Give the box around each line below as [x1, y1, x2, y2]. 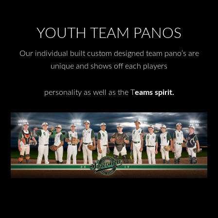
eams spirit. [134, 89, 174, 97]
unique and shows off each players [51, 62, 167, 71]
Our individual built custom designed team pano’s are [19, 50, 199, 58]
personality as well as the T [44, 89, 135, 97]
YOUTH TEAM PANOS [36, 26, 182, 41]
